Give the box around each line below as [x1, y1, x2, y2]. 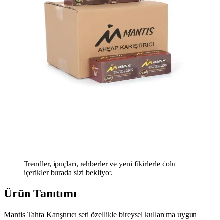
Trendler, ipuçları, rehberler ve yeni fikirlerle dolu [24, 160, 176, 168]
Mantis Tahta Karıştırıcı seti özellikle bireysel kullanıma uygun [4, 210, 197, 219]
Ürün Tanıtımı [4, 187, 77, 200]
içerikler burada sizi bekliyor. [24, 168, 113, 177]
